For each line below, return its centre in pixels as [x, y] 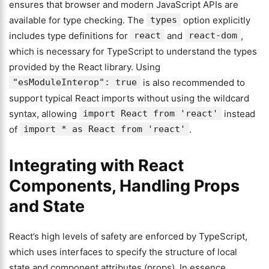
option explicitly [216, 20]
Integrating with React [96, 165]
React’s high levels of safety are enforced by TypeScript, [128, 236]
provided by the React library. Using [85, 67]
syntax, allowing [44, 114]
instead [238, 114]
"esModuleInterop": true [75, 82]
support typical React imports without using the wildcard [129, 98]
